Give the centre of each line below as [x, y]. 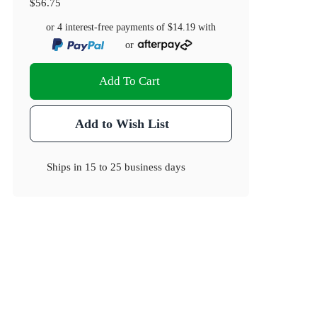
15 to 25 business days [136, 167]
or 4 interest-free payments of [107, 28]
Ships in [66, 167]
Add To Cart [130, 81]
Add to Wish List [122, 124]
